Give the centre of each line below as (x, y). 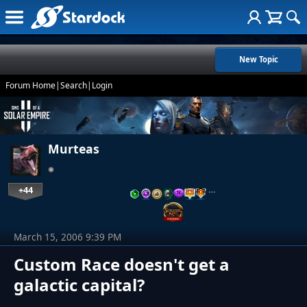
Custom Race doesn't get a (122, 265)
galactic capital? (79, 285)
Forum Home (30, 85)
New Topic (258, 59)
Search (74, 85)
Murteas (74, 149)
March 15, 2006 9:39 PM (67, 237)
